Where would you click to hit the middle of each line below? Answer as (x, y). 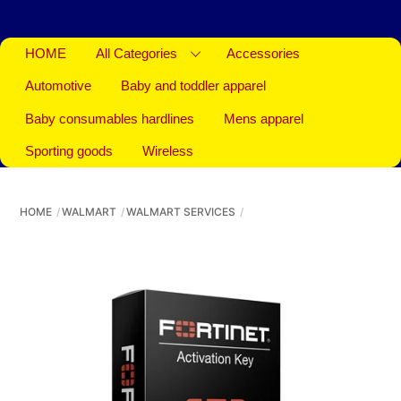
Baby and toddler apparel (194, 86)
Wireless (168, 151)
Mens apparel (264, 119)
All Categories (137, 54)
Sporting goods (69, 151)
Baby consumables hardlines (110, 119)
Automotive (59, 86)
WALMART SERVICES (181, 212)
